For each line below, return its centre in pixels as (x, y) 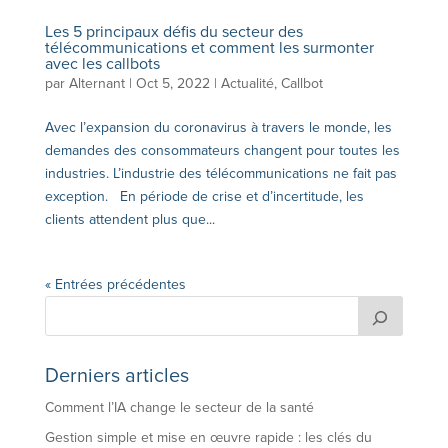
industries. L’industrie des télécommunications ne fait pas (220, 173)
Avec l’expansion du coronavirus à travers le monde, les (218, 127)
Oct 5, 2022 (172, 83)
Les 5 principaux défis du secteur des (173, 31)
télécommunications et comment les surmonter (209, 47)
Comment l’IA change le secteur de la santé (181, 407)
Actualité (247, 83)
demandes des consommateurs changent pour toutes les (222, 150)
